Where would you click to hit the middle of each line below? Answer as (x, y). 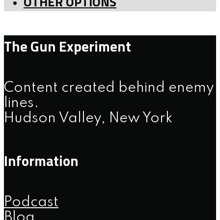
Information (41, 160)
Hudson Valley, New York (88, 118)
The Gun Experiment (68, 46)
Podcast (31, 202)
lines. (21, 103)
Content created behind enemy (109, 88)
